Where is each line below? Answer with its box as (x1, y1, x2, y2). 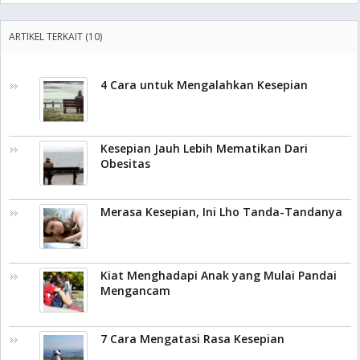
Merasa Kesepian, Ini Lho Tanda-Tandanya (100, 204, 342, 219)
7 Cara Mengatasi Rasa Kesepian (100, 331, 284, 346)
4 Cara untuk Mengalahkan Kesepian (100, 77, 308, 92)
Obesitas (100, 156, 150, 171)
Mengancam (100, 283, 170, 298)
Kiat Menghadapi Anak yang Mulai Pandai (100, 268, 337, 283)
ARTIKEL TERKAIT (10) (9, 30, 102, 43)
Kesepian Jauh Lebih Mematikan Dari (100, 141, 308, 156)
